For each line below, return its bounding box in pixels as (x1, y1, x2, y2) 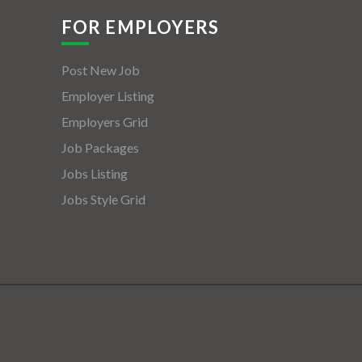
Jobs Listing (61, 166, 128, 182)
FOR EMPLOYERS (61, 16, 220, 39)
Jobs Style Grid (61, 192, 145, 208)
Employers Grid (61, 114, 148, 130)
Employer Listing (61, 88, 154, 104)
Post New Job (61, 62, 140, 78)
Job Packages (61, 140, 139, 156)
